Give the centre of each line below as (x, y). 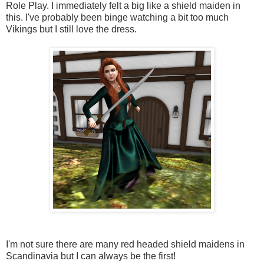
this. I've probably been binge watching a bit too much (117, 17)
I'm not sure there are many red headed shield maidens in (125, 244)
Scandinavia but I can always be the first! (91, 256)
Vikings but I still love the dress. (71, 29)
